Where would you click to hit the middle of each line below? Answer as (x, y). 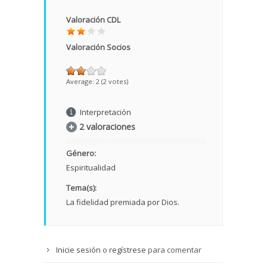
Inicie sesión (78, 250)
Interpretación (105, 112)
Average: (81, 82)
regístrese (128, 250)
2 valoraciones (107, 127)
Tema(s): (82, 188)
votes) (117, 82)
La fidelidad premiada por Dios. (123, 202)
